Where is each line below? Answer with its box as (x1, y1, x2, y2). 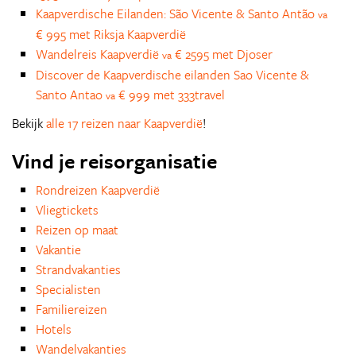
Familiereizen (36, 300, 107, 319)
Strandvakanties (36, 260, 121, 279)
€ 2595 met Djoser (172, 44, 273, 64)
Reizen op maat (36, 220, 118, 239)
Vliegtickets (36, 200, 99, 219)
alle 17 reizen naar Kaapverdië (46, 114, 203, 133)
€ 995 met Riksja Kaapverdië (36, 25, 186, 44)
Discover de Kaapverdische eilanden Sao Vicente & (36, 65, 309, 84)
